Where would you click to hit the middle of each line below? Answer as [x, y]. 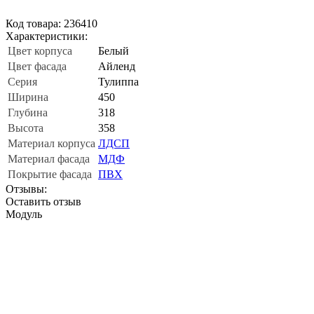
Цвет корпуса [40, 50]
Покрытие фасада [50, 174]
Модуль [24, 214]
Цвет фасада [37, 66]
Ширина [28, 97]
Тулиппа [118, 81]
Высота [26, 128]
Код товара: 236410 [52, 23]
